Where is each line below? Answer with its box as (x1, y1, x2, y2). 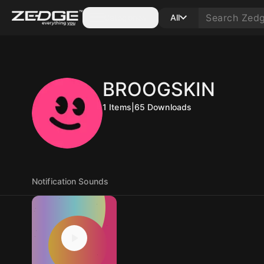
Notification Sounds (32, 176, 108, 186)
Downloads (147, 102, 192, 112)
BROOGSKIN (103, 78, 215, 101)
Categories (104, 12, 147, 22)
